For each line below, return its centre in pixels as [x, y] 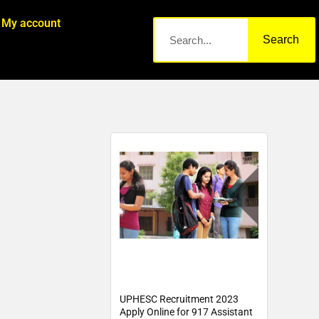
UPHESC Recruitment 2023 [179, 299]
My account [31, 23]
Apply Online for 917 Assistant [187, 312]
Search [281, 40]
